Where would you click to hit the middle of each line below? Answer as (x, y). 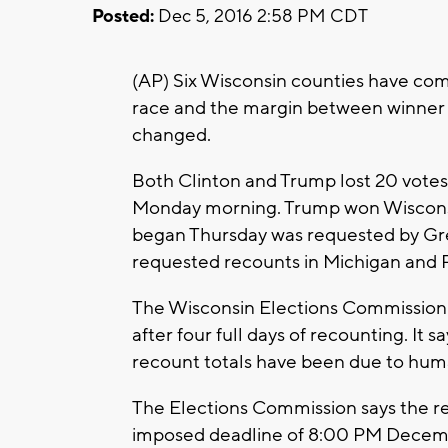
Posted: (123, 16)
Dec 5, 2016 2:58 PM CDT (261, 16)
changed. (171, 134)
